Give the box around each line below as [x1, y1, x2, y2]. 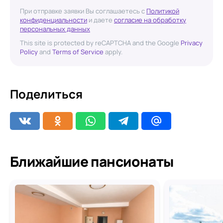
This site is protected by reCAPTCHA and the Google [20, 38, 181, 47]
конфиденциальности [20, 15, 87, 24]
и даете [87, 15, 114, 24]
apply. [104, 47, 122, 56]
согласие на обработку [114, 15, 186, 24]
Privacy [181, 38, 203, 47]
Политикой [146, 6, 179, 15]
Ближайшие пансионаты [10, 152, 174, 171]
